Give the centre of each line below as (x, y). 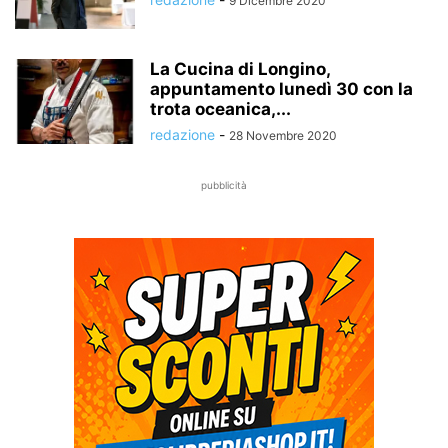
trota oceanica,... (220, 109)
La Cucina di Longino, (240, 69)
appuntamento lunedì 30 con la (281, 89)
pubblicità (224, 185)
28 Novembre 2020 (283, 135)
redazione (182, 134)
